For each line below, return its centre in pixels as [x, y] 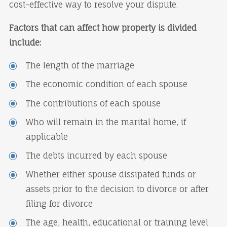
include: [25, 42]
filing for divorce [59, 204]
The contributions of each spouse [93, 103]
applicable [47, 137]
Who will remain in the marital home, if [106, 122]
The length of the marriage [80, 66]
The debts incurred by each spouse [96, 155]
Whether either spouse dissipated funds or [111, 175]
